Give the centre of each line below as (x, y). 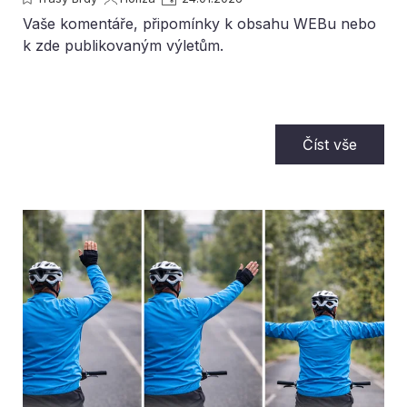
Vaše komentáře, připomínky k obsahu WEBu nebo (199, 24)
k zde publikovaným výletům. (123, 46)
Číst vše (330, 145)
